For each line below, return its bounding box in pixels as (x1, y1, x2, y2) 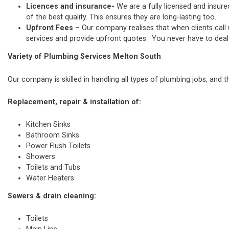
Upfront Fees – (26, 24, 82, 33)
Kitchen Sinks (26, 120, 71, 129)
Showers (26, 152, 55, 161)
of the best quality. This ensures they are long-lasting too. (26, 13, 216, 22)
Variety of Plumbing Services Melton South (8, 52, 161, 61)
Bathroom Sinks (26, 130, 79, 140)
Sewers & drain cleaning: (8, 191, 96, 200)
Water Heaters (26, 173, 74, 182)
